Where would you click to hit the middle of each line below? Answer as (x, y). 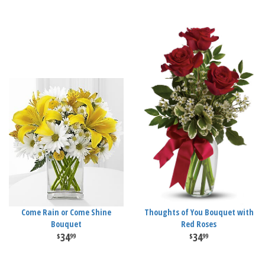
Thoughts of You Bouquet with (199, 212)
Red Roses (199, 224)
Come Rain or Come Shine (66, 212)
